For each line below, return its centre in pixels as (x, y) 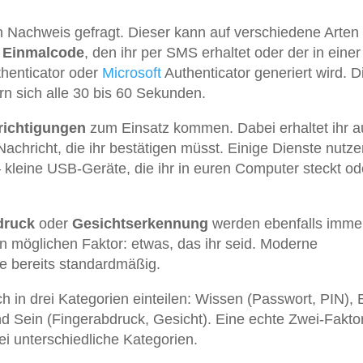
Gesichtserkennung (140, 223)
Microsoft (132, 73)
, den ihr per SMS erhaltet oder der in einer (222, 52)
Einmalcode (43, 52)
